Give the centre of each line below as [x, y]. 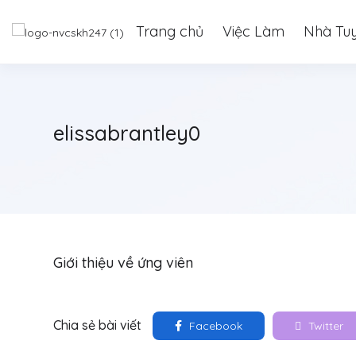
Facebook [214, 326]
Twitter [324, 326]
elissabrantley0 [127, 133]
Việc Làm [253, 31]
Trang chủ [170, 31]
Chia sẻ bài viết [97, 325]
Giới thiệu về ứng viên [123, 263]
